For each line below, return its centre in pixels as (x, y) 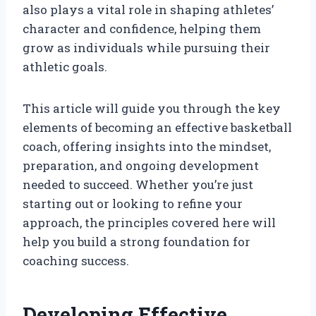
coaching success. (76, 260)
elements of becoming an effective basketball (157, 127)
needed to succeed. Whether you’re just (138, 184)
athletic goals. (65, 66)
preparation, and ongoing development (141, 165)
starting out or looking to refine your (133, 203)
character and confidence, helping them (142, 28)
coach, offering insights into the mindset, (147, 146)
